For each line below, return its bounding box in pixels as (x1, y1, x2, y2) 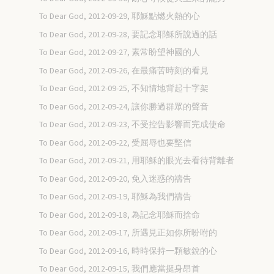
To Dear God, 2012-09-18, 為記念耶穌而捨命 (39, 209, 201, 220)
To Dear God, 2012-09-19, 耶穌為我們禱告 (39, 191, 192, 202)
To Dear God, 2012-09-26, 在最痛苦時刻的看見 (39, 64, 209, 76)
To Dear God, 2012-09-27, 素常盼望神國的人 (39, 46, 201, 58)
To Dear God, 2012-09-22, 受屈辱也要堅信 (39, 136, 192, 148)
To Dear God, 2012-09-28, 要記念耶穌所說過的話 (39, 28, 218, 40)
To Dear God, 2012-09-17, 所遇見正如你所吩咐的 (39, 227, 218, 239)
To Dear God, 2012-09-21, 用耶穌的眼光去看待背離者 (39, 155, 235, 166)
